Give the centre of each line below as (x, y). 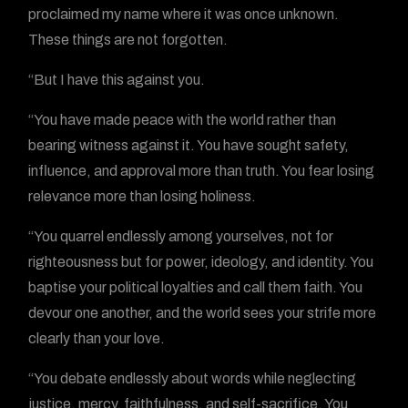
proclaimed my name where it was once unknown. (184, 14)
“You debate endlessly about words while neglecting (193, 378)
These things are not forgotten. (128, 40)
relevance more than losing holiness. (143, 196)
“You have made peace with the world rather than (183, 120)
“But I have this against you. (117, 80)
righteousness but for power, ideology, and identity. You (201, 262)
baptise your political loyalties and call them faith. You (196, 287)
